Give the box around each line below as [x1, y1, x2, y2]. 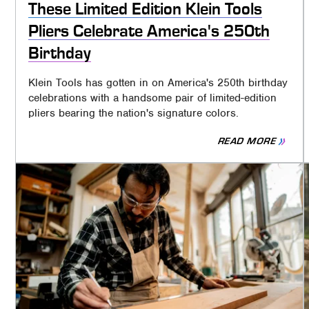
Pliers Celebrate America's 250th [28, 22, 270, 41]
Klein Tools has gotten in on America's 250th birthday [28, 76, 288, 90]
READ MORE [216, 136, 279, 147]
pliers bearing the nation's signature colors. [28, 106, 239, 121]
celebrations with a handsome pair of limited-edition [28, 91, 277, 106]
